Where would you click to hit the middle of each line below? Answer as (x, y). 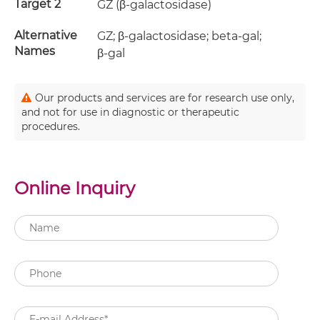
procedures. (51, 126)
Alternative (46, 35)
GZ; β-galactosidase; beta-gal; (180, 36)
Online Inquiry (75, 188)
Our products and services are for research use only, (165, 98)
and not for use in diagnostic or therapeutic (130, 112)
